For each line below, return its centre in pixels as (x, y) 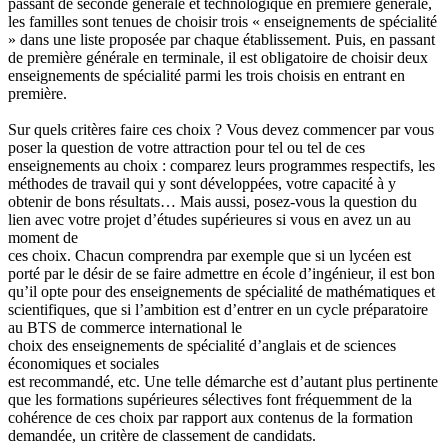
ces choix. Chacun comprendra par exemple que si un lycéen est (209, 255)
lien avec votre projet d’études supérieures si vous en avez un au (209, 219)
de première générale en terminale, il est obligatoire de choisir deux (218, 57)
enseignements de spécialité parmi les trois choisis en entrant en (206, 75)
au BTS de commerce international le (125, 327)
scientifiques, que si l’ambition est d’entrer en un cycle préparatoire (218, 309)
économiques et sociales (83, 363)
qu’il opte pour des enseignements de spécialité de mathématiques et (221, 291)
